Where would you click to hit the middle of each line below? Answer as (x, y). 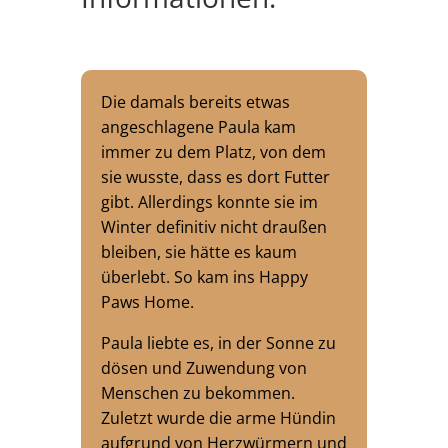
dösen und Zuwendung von (203, 368)
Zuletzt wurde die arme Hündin (218, 418)
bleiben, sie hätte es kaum (198, 252)
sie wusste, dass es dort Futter (215, 177)
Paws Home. (147, 302)
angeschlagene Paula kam (198, 127)
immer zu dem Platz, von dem (213, 152)
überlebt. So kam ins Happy (204, 277)
